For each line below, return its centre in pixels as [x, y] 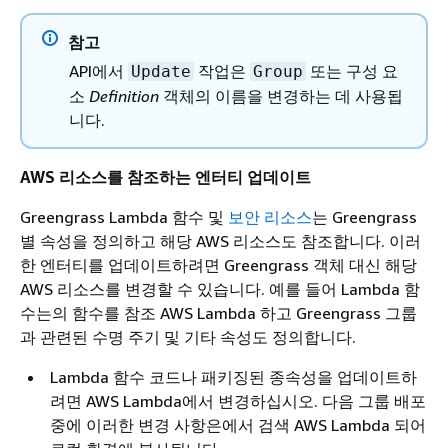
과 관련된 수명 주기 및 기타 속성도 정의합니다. [188, 337]
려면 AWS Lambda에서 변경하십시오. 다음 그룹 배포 [238, 401]
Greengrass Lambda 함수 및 [124, 217]
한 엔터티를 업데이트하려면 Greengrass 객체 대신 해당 [218, 265]
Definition [124, 96]
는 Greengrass [364, 217]
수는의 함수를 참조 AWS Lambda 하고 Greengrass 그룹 [218, 313]
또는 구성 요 [352, 71]
